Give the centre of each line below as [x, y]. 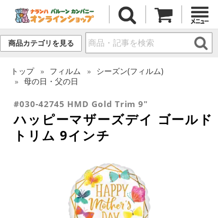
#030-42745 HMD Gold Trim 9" [81, 104]
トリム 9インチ [62, 135]
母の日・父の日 [51, 81]
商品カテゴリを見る [41, 43]
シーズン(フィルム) [130, 71]
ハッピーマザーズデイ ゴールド [114, 119]
